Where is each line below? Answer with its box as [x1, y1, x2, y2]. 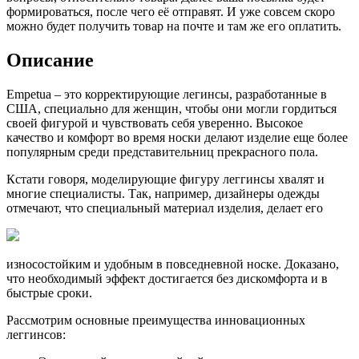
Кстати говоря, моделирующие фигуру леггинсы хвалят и [6, 172, 325, 187]
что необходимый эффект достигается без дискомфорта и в [6, 272, 328, 286]
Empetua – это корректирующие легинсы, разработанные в [6, 87, 327, 102]
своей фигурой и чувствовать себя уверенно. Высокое [6, 116, 303, 131]
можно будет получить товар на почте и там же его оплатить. [6, 19, 341, 34]
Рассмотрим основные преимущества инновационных [6, 313, 305, 328]
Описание [6, 50, 94, 71]
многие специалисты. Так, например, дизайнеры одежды [6, 187, 320, 201]
